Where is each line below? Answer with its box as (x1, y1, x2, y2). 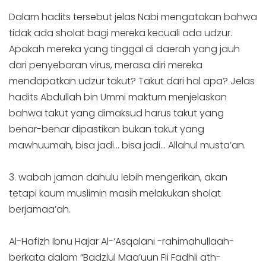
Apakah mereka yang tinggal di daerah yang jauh (9, 42, 240, 56)
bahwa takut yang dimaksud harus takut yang (9, 106, 224, 120)
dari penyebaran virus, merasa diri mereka (9, 58, 202, 72)
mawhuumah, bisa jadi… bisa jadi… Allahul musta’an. (9, 138, 246, 152)
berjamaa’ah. (9, 202, 71, 216)
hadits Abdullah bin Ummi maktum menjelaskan (9, 90, 227, 104)
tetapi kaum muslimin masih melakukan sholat (9, 186, 221, 200)
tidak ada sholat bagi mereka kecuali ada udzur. (9, 26, 232, 40)
